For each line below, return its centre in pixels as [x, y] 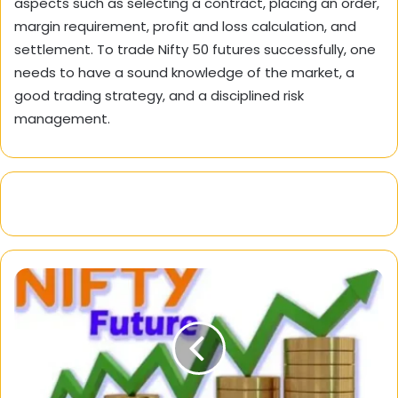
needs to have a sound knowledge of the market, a [184, 72]
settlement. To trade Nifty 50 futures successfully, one [195, 49]
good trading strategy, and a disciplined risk [159, 95]
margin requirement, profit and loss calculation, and [185, 26]
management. [62, 118]
